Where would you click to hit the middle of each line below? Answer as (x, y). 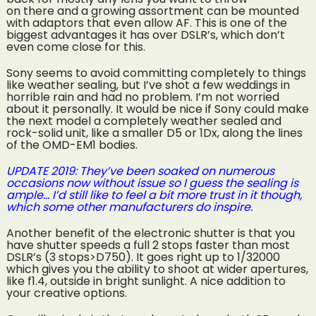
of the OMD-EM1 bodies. (72, 145)
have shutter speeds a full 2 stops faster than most (148, 245)
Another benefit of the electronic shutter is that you (150, 233)
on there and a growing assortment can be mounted (152, 11)
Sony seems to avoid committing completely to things (156, 73)
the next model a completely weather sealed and (144, 121)
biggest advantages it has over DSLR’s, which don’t (145, 35)
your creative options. (66, 293)
